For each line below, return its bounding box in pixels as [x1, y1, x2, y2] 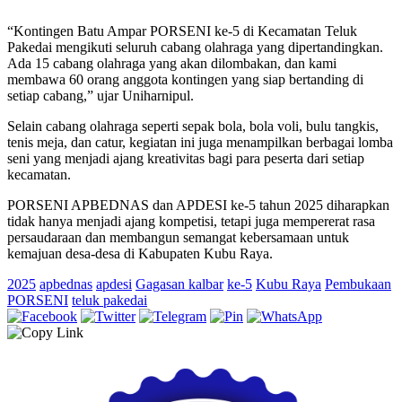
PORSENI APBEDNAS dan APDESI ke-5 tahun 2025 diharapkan [7, 197, 389, 213]
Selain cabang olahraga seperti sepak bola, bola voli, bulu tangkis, [7, 118, 379, 134]
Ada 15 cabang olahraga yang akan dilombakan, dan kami [7, 55, 336, 71]
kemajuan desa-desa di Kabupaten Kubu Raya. [7, 245, 273, 261]
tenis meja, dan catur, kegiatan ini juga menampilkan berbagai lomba [7, 134, 393, 150]
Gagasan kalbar [135, 275, 223, 292]
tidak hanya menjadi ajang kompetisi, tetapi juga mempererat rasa [7, 213, 375, 229]
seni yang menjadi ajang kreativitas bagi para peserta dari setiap [7, 150, 364, 166]
